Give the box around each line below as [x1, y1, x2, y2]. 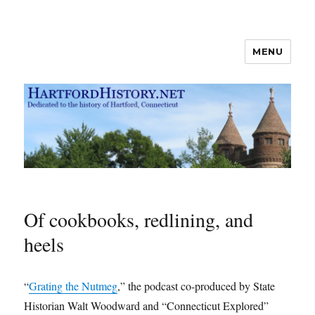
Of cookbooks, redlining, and [24, 206, 254, 233]
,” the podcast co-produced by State [117, 278, 276, 294]
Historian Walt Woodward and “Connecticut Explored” [24, 298, 269, 314]
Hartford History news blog [24, 51, 260, 72]
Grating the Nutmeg [29, 278, 118, 294]
